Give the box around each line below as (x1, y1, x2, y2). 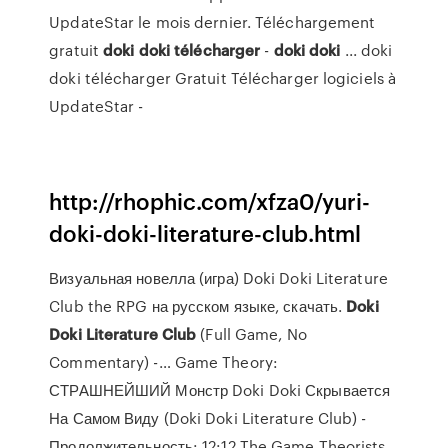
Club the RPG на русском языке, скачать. (49, 295, 347, 317)
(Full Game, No (196, 323, 307, 345)
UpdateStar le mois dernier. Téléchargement (49, 11, 376, 33)
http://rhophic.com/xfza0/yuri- (49, 185, 371, 216)
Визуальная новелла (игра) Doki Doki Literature (49, 267, 388, 289)
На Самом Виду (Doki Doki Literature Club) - (49, 407, 367, 429)
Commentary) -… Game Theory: (49, 351, 278, 373)
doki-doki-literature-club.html (49, 217, 362, 248)
